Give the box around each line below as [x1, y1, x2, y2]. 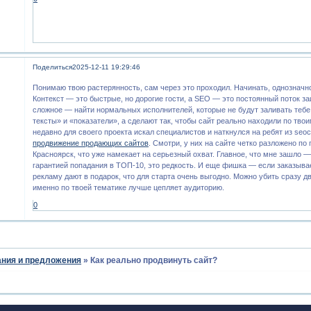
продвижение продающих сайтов [33, 139, 149, 148]
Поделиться [33, 62, 73, 71]
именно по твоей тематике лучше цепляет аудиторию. [33, 183, 225, 192]
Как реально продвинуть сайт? [90, 255, 218, 265]
